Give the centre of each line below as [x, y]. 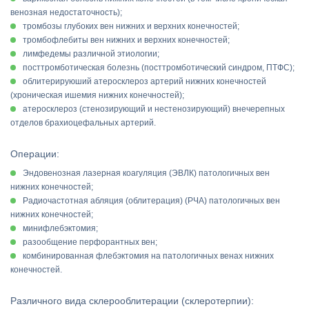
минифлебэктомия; [60, 228]
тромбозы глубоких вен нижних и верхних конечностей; [131, 26]
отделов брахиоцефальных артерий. [83, 123]
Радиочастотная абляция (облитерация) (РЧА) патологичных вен [151, 201]
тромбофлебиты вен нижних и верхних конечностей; [126, 40]
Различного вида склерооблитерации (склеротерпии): [132, 301]
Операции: [35, 154]
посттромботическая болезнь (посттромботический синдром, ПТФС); [159, 68]
